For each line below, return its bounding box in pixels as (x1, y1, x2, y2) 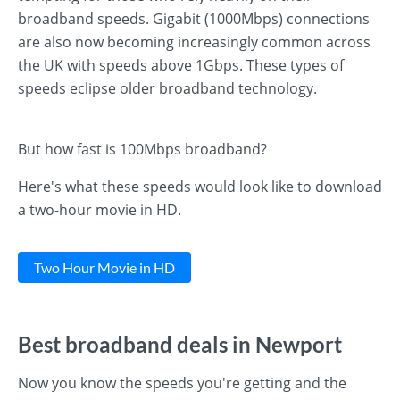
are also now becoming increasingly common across (18, 32, 371, 52)
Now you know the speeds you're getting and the (18, 373, 346, 393)
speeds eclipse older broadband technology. (18, 79, 317, 98)
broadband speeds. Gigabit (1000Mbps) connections (18, 9, 370, 29)
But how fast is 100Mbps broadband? (18, 139, 267, 159)
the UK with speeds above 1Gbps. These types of (18, 55, 344, 75)
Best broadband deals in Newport (18, 331, 342, 357)
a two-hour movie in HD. (18, 200, 181, 220)
